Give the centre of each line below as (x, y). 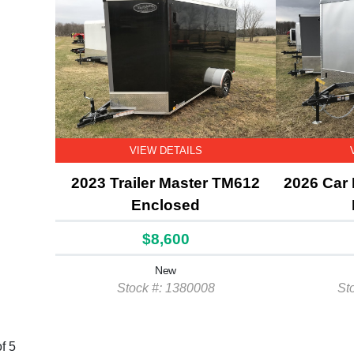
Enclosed (166, 205)
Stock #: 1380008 (166, 288)
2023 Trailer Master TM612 (166, 183)
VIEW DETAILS (166, 151)
